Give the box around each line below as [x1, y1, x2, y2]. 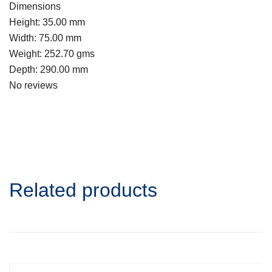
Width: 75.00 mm [9, 33, 81, 44]
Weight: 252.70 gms [9, 49, 95, 59]
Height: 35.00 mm [9, 17, 85, 28]
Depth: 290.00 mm [9, 64, 88, 75]
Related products [9, 179, 157, 202]
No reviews [9, 80, 58, 91]
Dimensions [9, 1, 61, 12]
